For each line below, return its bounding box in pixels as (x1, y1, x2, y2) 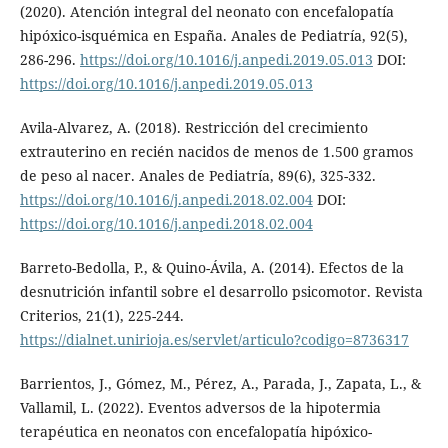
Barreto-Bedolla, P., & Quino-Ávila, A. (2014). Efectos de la (19, 257, 404, 277)
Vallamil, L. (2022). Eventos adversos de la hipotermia (19, 397, 381, 417)
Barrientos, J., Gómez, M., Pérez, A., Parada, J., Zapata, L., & (19, 373, 421, 393)
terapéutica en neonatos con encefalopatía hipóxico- (19, 421, 372, 441)
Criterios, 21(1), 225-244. (19, 305, 184, 325)
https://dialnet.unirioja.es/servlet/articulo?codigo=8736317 (19, 329, 409, 349)
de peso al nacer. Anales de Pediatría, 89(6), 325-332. (19, 165, 376, 185)
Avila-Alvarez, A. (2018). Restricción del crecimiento (19, 117, 368, 137)
